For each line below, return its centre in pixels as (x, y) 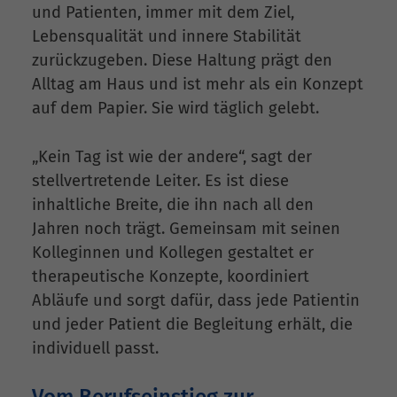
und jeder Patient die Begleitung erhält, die (192, 324)
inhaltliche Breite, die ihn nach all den (173, 204)
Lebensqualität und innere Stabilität (167, 37)
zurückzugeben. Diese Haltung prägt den (182, 61)
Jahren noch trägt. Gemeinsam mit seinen (186, 228)
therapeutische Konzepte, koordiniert (171, 276)
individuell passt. (95, 348)
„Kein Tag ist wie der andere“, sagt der (172, 156)
